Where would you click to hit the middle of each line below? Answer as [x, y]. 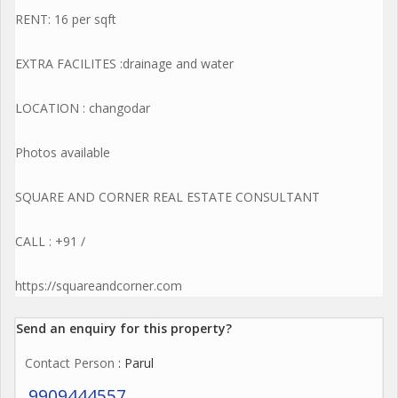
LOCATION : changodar [83, 108]
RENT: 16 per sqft [66, 19]
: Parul [134, 363]
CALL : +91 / [50, 241]
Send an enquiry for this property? [124, 328]
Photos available [63, 152]
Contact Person [70, 363]
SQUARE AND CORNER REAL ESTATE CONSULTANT [167, 197]
